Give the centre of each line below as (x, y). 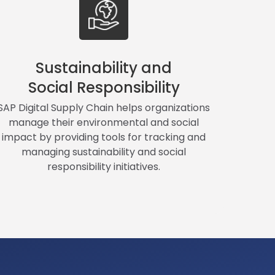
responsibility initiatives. (104, 166)
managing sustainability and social (104, 152)
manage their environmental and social (104, 122)
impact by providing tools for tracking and (104, 137)
